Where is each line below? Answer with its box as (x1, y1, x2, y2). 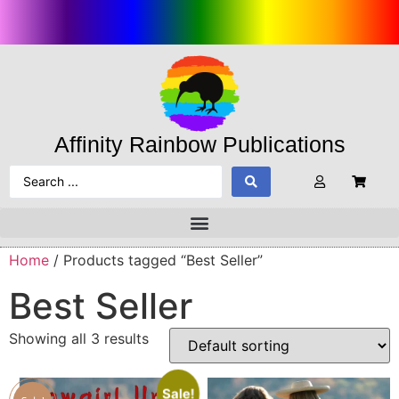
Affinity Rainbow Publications (53, 131, 346, 157)
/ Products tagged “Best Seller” (49, 250, 263, 269)
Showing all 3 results (9, 329, 149, 347)
